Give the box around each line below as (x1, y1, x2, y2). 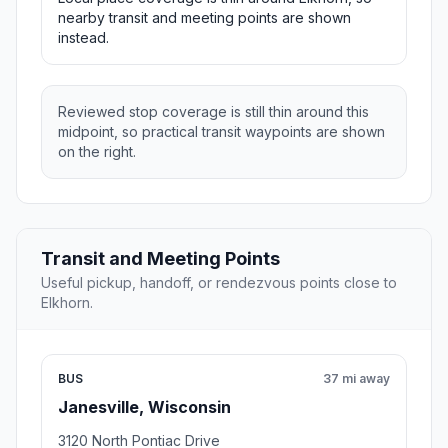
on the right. (58, 143, 136, 161)
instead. (58, 29, 109, 47)
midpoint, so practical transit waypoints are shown (58, 123, 385, 141)
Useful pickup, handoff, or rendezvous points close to (41, 274, 397, 292)
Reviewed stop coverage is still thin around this (58, 103, 369, 121)
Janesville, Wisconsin (58, 397, 231, 418)
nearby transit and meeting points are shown (58, 9, 351, 27)
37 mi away (323, 371, 390, 387)
